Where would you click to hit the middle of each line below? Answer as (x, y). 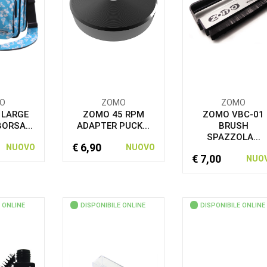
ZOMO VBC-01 (234, 114)
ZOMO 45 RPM (113, 114)
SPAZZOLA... (233, 137)
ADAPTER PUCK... (114, 126)
